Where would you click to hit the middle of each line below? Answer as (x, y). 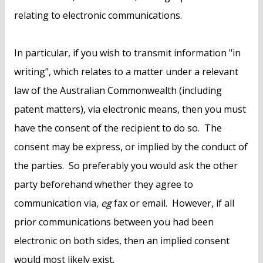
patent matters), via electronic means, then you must (130, 109)
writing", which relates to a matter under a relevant (126, 72)
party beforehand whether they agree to (104, 185)
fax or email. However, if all (173, 203)
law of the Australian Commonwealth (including (118, 91)
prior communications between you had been (114, 222)
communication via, (58, 203)
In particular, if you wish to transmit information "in (127, 53)
